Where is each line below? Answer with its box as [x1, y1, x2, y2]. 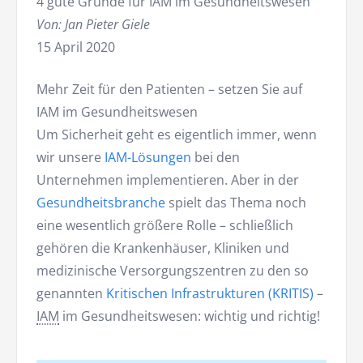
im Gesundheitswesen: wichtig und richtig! [59, 307, 320, 326]
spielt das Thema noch [165, 194, 306, 212]
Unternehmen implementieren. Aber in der [36, 171, 299, 190]
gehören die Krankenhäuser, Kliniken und [36, 239, 289, 258]
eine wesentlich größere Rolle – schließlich [36, 216, 293, 235]
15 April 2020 [36, 38, 115, 57]
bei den [191, 148, 240, 167]
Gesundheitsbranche [36, 194, 165, 212]
